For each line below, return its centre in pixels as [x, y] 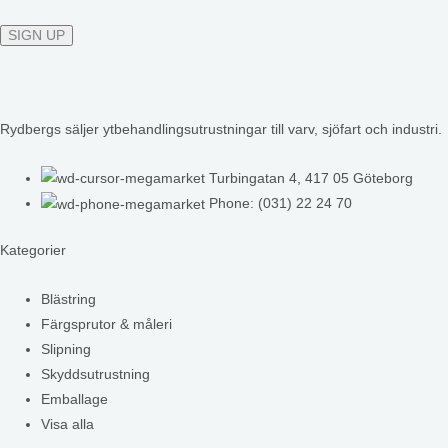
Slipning [66, 349]
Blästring [69, 299]
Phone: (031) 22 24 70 [281, 204]
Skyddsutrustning [96, 374]
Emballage [75, 399]
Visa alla [68, 424]
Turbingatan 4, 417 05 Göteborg [311, 178]
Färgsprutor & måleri [107, 324]
